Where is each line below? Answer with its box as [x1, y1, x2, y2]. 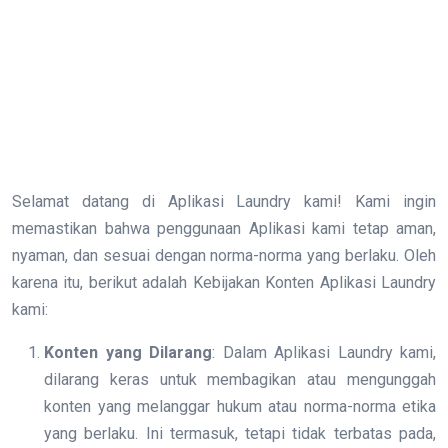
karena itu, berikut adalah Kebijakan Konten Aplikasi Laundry [12, 273, 436, 293]
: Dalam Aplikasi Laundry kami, [212, 343, 436, 363]
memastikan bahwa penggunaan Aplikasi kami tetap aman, [12, 219, 436, 239]
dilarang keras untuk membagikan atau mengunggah [44, 370, 436, 390]
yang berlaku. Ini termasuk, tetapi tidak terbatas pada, [44, 424, 436, 444]
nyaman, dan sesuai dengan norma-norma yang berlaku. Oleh [12, 246, 436, 266]
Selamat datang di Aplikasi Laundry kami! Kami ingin [12, 192, 436, 212]
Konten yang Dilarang [44, 343, 212, 363]
